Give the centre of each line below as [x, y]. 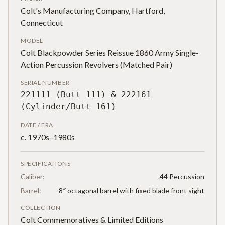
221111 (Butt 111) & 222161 [86, 95]
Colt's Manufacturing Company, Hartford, [93, 11]
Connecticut [42, 23]
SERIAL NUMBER [45, 83]
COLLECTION [41, 208]
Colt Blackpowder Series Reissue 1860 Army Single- [110, 53]
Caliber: [33, 177]
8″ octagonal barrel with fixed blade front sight [132, 191]
